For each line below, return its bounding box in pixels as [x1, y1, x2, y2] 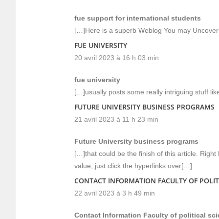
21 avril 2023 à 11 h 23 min [74, 115, 158, 123]
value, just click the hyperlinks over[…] [74, 162, 192, 170]
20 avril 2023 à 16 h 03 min [74, 54, 159, 62]
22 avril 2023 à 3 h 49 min [74, 189, 155, 197]
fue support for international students [74, 14, 201, 22]
